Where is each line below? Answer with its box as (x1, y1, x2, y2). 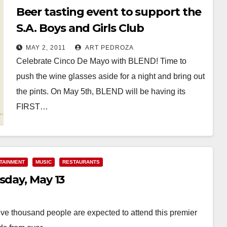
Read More (21, 125, 61, 134)
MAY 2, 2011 (25, 44, 66, 51)
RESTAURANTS (62, 159, 100, 165)
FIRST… (16, 102, 48, 111)
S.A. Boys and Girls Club (16, 21, 144, 35)
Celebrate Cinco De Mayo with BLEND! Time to (16, 56, 186, 65)
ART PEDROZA (83, 44, 134, 51)
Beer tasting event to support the (16, 5, 202, 19)
